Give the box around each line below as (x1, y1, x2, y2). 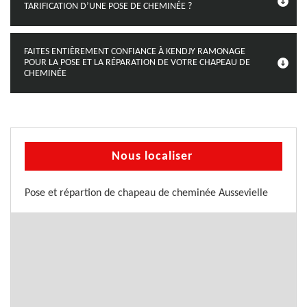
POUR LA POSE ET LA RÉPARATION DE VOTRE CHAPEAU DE (24, 58, 250, 68)
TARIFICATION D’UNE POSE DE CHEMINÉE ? (24, 1, 192, 12)
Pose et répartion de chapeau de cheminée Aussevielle (25, 188, 268, 199)
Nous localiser (111, 150, 193, 163)
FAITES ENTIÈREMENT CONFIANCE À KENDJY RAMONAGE (24, 47, 245, 57)
